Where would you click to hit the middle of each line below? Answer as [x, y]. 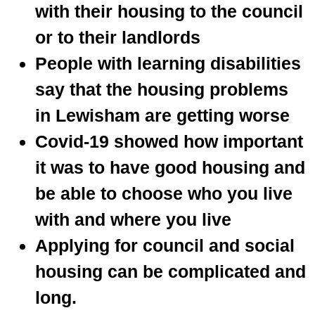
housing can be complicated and [171, 271]
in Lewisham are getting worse [162, 115]
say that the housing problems [162, 89]
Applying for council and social [165, 245]
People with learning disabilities [168, 63]
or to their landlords [118, 37]
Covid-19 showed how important [169, 141]
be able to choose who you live [164, 193]
